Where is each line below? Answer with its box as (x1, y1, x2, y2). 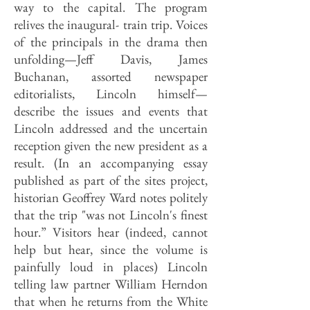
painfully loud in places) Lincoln (14, 258, 208, 275)
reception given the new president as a (14, 137, 208, 154)
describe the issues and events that (14, 102, 208, 120)
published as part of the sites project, (14, 172, 208, 189)
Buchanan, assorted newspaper (14, 68, 208, 85)
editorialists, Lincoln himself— (14, 85, 208, 102)
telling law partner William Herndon (14, 275, 208, 293)
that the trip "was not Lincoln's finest (14, 206, 208, 224)
